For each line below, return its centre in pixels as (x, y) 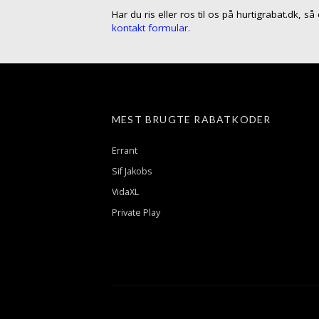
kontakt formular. (151, 27)
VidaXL (125, 192)
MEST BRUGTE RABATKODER (192, 119)
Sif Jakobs (132, 171)
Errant (125, 150)
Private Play (136, 212)
